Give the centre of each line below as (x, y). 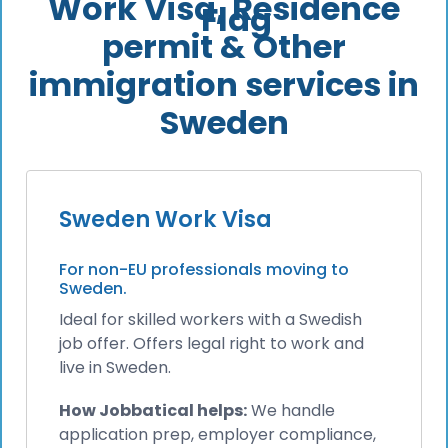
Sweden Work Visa (165, 218)
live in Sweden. (115, 367)
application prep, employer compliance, (217, 434)
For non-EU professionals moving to (204, 269)
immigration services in (224, 84)
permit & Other (224, 46)
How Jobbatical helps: (153, 410)
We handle (291, 410)
